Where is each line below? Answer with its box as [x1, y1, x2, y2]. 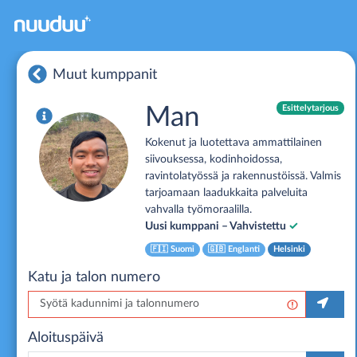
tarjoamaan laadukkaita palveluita [145, 187, 308, 198]
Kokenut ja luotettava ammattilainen [145, 137, 322, 148]
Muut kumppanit [52, 68, 157, 81]
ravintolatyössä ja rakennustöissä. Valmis [145, 171, 341, 182]
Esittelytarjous [281, 104, 339, 112]
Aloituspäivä [28, 330, 104, 344]
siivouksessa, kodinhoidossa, [145, 154, 282, 165]
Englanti [225, 245, 260, 253]
